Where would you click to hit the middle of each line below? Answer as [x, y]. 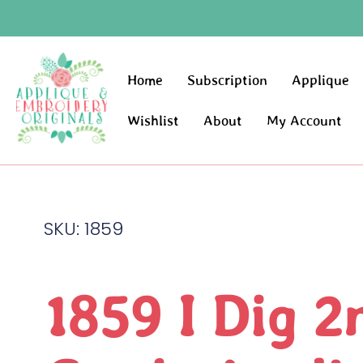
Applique [321, 81]
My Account [305, 121]
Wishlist [154, 121]
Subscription [228, 81]
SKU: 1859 [83, 229]
